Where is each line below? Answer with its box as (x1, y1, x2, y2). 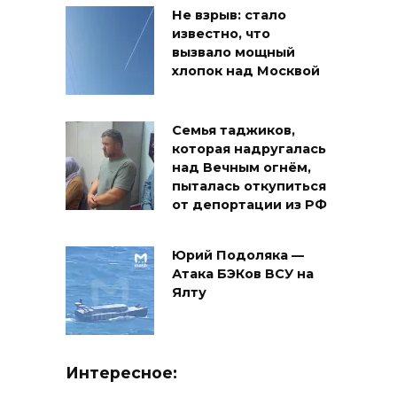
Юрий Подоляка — (172, 247, 304, 264)
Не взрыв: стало (172, 7, 286, 24)
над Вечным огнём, (172, 160, 311, 176)
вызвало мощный (172, 44, 295, 61)
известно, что (172, 26, 270, 43)
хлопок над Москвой (172, 63, 320, 80)
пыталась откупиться (172, 178, 326, 195)
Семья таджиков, (172, 122, 295, 139)
